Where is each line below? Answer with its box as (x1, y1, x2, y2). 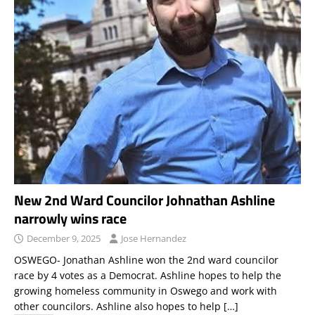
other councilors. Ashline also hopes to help (14, 299, 224, 313)
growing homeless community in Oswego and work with (14, 283, 277, 297)
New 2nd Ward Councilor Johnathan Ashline (14, 188, 275, 211)
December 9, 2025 (27, 231, 101, 245)
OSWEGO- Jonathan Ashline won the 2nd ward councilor (14, 252, 278, 266)
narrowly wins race (14, 207, 127, 229)
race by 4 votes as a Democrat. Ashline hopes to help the (14, 268, 281, 282)
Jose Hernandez (121, 231, 186, 245)
